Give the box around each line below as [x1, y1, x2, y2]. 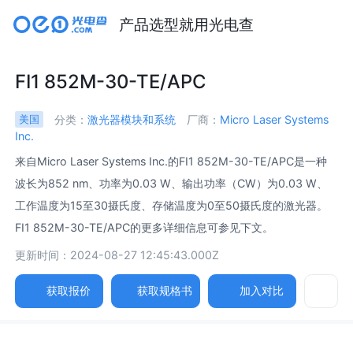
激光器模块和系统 [87, 112, 176, 126]
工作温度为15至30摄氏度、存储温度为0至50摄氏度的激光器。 [15, 199, 329, 213]
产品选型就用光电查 [118, 14, 254, 34]
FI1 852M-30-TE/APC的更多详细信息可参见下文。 [15, 221, 274, 235]
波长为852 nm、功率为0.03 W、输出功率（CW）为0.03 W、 [15, 176, 329, 191]
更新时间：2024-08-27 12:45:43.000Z [15, 247, 220, 262]
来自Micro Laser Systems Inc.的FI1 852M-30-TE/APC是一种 [15, 154, 328, 169]
